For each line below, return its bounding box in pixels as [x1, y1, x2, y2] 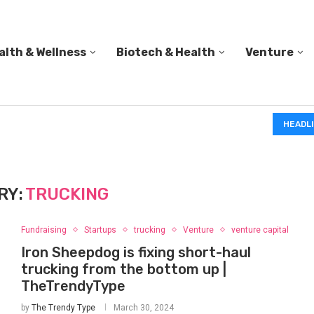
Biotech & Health [116, 46, 215, 59]
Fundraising [20, 225, 67, 235]
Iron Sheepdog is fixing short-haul [20, 244, 251, 261]
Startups [83, 225, 116, 235]
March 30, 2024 [113, 303, 174, 313]
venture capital [231, 225, 289, 235]
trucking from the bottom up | [20, 261, 226, 278]
